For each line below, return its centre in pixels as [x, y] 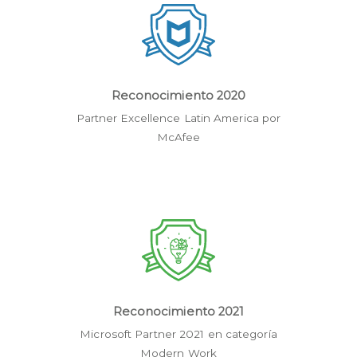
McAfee [178, 137]
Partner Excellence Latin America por [178, 118]
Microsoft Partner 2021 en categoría [178, 333]
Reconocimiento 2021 [178, 311]
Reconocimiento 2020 [178, 95]
